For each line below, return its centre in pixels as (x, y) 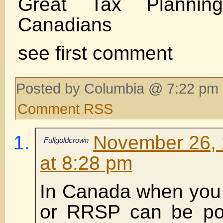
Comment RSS (65, 109)
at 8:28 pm (86, 163)
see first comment (95, 53)
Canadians (65, 24)
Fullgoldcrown (66, 140)
